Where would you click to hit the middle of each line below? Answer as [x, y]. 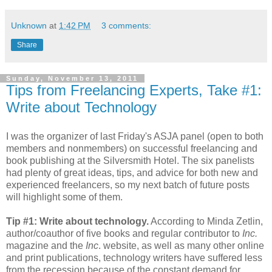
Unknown [29, 26]
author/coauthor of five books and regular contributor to [124, 233]
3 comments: [127, 26]
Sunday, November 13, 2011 [72, 79]
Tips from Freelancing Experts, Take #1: [134, 90]
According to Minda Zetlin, [206, 221]
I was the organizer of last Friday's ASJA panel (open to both [135, 136]
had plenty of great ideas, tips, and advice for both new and [132, 172]
